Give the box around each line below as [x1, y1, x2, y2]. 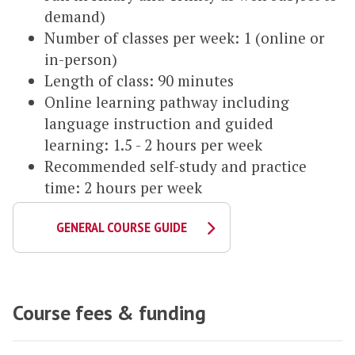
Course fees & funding [13, 299, 206, 326]
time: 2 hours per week [44, 177, 206, 198]
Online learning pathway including [44, 92, 289, 113]
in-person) [44, 49, 117, 70]
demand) [44, 6, 105, 27]
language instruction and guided [44, 113, 273, 134]
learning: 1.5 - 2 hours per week [44, 135, 266, 155]
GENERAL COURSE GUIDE [56, 218, 188, 237]
